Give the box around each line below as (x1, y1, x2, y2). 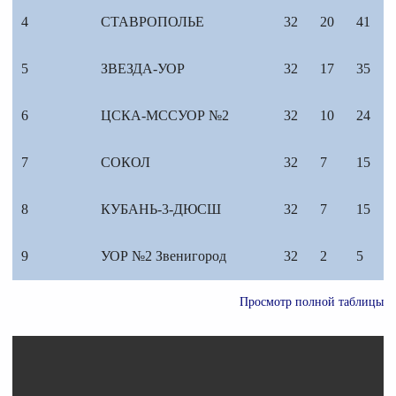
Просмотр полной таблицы (240, 295, 384, 309)
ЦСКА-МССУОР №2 (101, 108, 229, 124)
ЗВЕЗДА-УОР (101, 61, 185, 77)
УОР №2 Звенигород (101, 248, 226, 264)
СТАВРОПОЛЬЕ (101, 14, 204, 30)
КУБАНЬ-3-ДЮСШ (101, 202, 221, 217)
